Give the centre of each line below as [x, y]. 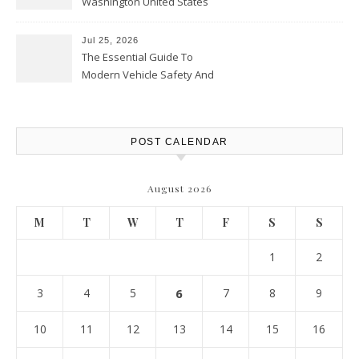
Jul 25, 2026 [110, 40]
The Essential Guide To [137, 57]
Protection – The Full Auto [143, 92]
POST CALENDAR [179, 142]
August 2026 [179, 188]
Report [98, 110]
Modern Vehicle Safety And [148, 75]
